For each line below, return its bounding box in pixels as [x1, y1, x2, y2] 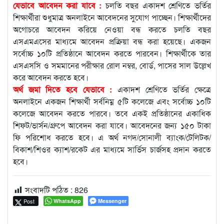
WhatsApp [53, 196, 81, 204]
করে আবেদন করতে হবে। [13, 71, 88, 83]
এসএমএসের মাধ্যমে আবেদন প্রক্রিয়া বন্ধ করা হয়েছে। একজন [13, 35, 211, 47]
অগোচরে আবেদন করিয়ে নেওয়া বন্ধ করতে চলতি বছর [13, 23, 211, 35]
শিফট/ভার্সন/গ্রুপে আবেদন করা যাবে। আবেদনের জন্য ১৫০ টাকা [13, 119, 211, 131]
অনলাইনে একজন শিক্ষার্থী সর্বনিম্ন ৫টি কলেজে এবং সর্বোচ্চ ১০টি [13, 95, 211, 107]
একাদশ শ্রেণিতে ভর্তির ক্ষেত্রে [117, 83, 211, 95]
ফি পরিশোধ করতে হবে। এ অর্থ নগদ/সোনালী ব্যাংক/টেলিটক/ [13, 131, 211, 143]
